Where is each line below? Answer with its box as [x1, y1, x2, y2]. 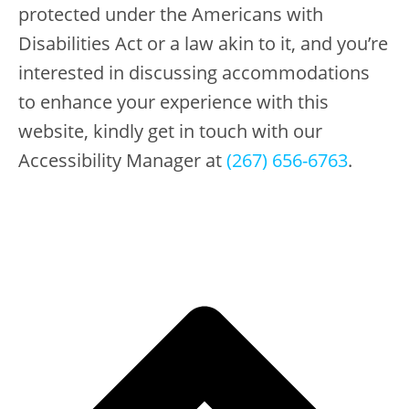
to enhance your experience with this [18, 89, 329, 115]
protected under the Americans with [18, 2, 323, 27]
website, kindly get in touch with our [18, 119, 322, 144]
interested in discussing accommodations [18, 60, 370, 86]
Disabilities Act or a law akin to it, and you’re [18, 31, 388, 57]
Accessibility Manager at [18, 148, 226, 173]
